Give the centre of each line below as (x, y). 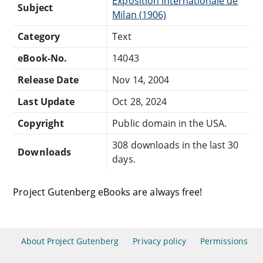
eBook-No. (42, 58)
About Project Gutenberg (70, 241)
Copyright (41, 123)
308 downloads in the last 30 (176, 145)
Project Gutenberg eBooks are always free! (107, 192)
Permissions (224, 241)
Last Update (46, 101)
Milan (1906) (139, 14)
